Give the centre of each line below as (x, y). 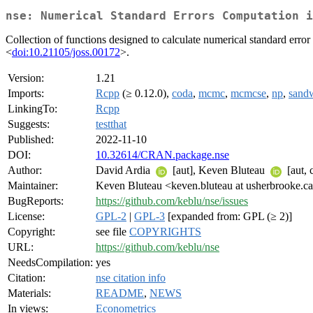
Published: (31, 140)
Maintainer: (33, 186)
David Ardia (124, 170)
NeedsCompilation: (50, 263)
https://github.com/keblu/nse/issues (172, 201)
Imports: (26, 94)
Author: (25, 170)
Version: (26, 78)
